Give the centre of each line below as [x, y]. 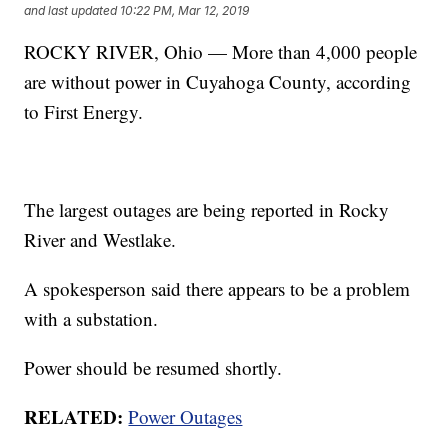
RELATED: [74, 417]
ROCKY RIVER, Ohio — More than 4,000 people [221, 52]
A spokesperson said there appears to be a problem [217, 289]
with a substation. [91, 319]
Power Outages [185, 417]
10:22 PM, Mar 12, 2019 [185, 10]
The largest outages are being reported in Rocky [207, 210]
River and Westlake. [100, 240]
